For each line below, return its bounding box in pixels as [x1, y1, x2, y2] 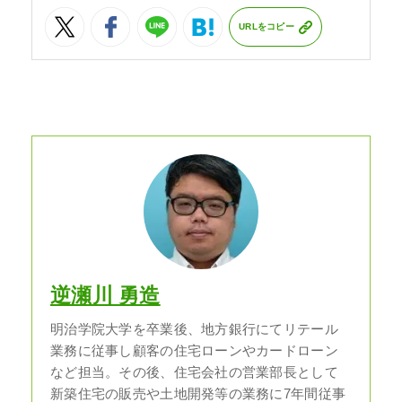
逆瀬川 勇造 [50, 284, 161, 307]
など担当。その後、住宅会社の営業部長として [50, 364, 338, 380]
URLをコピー [239, 22, 294, 32]
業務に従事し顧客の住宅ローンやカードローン [50, 343, 338, 358]
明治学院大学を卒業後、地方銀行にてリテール [50, 321, 338, 336]
